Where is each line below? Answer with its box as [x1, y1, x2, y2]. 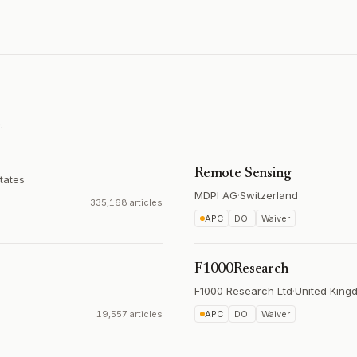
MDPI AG [194, 189, 237, 202]
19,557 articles [96, 308, 163, 320]
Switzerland [240, 189, 298, 202]
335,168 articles [90, 197, 163, 208]
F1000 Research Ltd [194, 284, 292, 297]
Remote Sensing [194, 167, 292, 181]
